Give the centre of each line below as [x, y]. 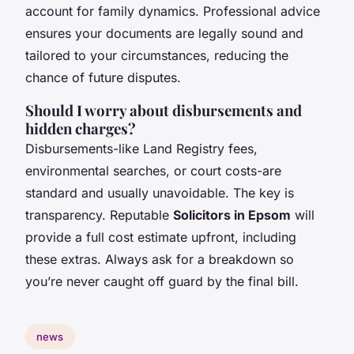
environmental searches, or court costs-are [153, 171]
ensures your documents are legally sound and [164, 34]
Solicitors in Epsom [232, 215]
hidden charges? [81, 129]
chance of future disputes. [103, 78]
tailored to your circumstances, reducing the [157, 56]
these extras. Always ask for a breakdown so [160, 260]
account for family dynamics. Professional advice [173, 11]
